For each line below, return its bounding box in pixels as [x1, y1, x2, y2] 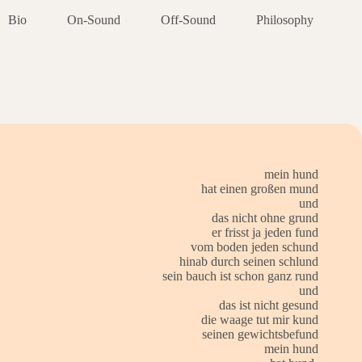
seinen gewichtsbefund [201, 326, 318, 341]
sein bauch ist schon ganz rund [162, 268, 318, 283]
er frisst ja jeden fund [211, 225, 318, 239]
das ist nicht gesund [218, 297, 318, 312]
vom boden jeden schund [190, 239, 318, 254]
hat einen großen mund [200, 181, 318, 196]
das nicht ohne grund [211, 210, 318, 225]
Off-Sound [161, 13, 216, 27]
